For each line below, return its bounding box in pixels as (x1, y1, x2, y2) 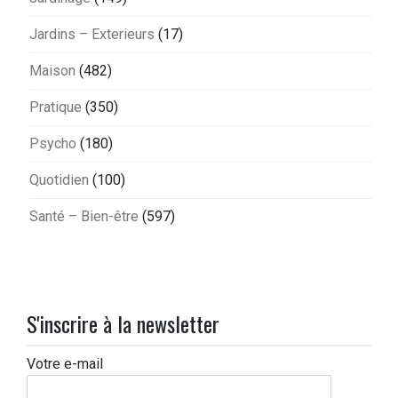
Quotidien (29, 171, 89, 189)
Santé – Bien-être (29, 208, 139, 226)
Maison (29, 62, 76, 80)
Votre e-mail (27, 355, 103, 373)
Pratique (29, 99, 82, 116)
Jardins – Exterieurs (29, 26, 155, 44)
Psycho (29, 135, 76, 153)
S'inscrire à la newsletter (27, 307, 219, 340)
